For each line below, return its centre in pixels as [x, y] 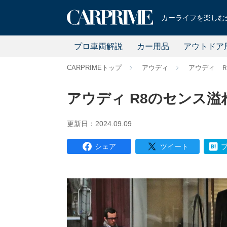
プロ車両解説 [98, 46]
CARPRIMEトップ [94, 68]
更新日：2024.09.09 [99, 124]
